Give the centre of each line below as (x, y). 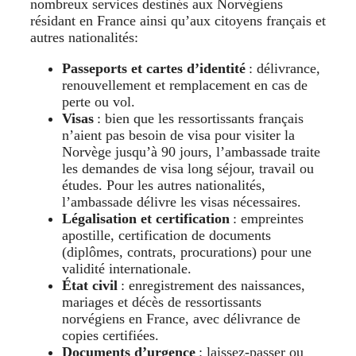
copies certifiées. (110, 336)
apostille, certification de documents (166, 236)
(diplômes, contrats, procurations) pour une (187, 252)
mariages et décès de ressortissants (162, 302)
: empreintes (267, 219)
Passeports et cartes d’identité (154, 69)
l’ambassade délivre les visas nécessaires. (182, 202)
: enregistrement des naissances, (211, 286)
